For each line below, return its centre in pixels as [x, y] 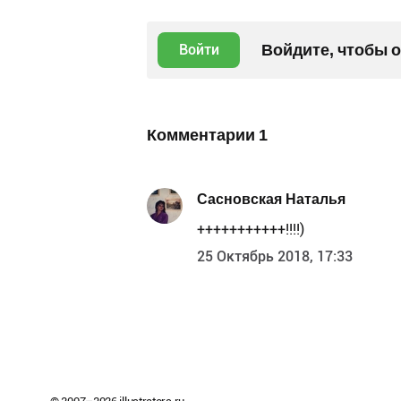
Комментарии [203, 135]
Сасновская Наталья [271, 199]
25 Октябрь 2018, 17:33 [275, 257]
